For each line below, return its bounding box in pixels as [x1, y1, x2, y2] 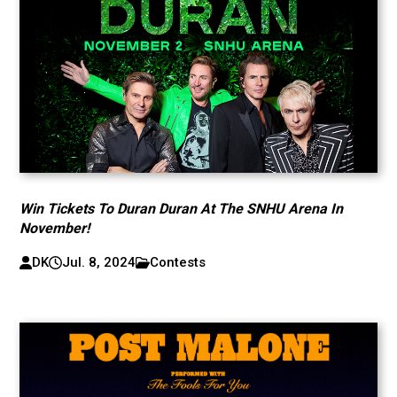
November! [19, 220, 90, 237]
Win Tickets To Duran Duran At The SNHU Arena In [19, 200, 344, 217]
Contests [150, 254, 206, 270]
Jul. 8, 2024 [61, 254, 136, 270]
